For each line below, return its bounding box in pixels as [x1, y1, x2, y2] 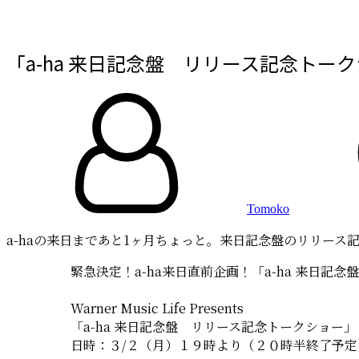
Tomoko [247, 201, 289, 216]
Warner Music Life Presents [71, 298, 244, 317]
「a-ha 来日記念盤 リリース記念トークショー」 [71, 317, 357, 336]
